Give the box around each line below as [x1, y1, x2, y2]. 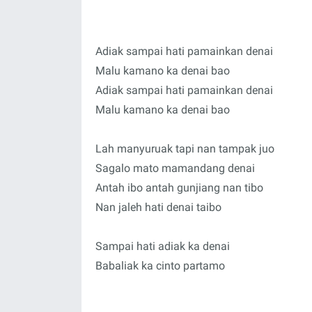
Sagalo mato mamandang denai [95, 162, 255, 175]
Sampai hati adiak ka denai [95, 240, 230, 253]
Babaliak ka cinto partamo [95, 259, 225, 272]
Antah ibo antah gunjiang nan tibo [95, 181, 263, 194]
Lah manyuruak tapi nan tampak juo [95, 142, 274, 155]
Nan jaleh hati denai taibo [95, 201, 221, 214]
